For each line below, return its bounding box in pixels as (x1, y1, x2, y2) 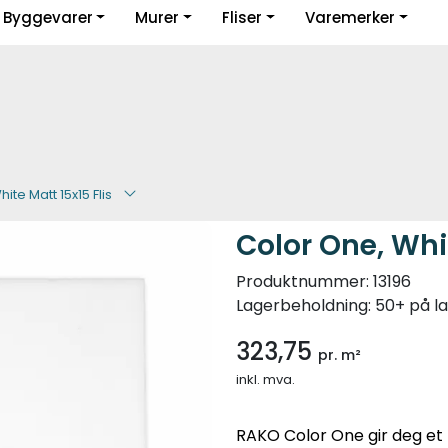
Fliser (222, 7, 263, 28)
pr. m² (318, 344, 361, 365)
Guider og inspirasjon (20, 12, 169, 33)
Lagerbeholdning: (236, 293, 371, 317)
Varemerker (305, 7, 396, 28)
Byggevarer (2, 7, 93, 28)
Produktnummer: (236, 269, 369, 293)
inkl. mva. (236, 369, 295, 389)
